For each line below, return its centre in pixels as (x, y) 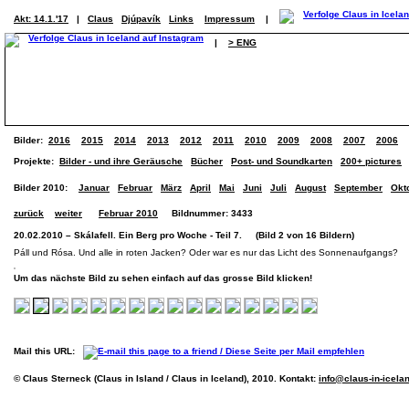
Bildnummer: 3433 (205, 213)
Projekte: (37, 161)
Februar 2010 (128, 213)
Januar (94, 188)
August (310, 188)
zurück (29, 213)
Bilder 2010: (41, 188)
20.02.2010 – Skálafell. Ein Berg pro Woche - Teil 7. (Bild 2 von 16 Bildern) (184, 235)
